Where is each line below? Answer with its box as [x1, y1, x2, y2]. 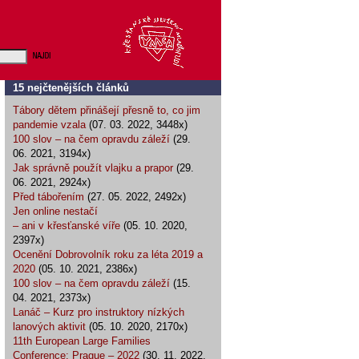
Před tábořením [13, 191, 84, 203]
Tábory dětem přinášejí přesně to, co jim [13, 104, 200, 116]
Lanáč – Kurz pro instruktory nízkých [13, 306, 184, 318]
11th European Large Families [13, 335, 151, 347]
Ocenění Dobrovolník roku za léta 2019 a [13, 248, 203, 260]
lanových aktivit [13, 321, 86, 333]
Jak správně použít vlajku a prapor [13, 162, 173, 174]
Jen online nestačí [13, 205, 98, 217]
